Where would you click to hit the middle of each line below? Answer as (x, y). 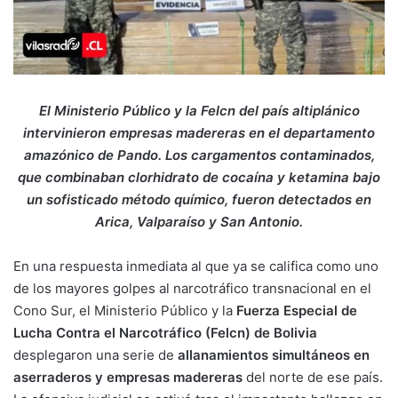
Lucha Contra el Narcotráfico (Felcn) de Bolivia (165, 333)
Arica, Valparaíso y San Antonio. (199, 222)
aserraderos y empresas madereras (128, 378)
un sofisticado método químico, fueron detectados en (199, 200)
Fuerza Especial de (297, 311)
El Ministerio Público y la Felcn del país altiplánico (199, 111)
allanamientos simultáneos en (274, 355)
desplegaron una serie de (96, 355)
